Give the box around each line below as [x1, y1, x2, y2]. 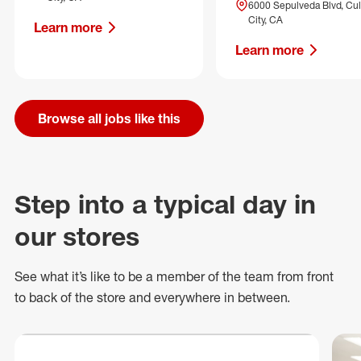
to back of [15, 289, 75, 305]
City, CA [248, 14, 283, 26]
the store [75, 289, 126, 305]
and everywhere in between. [126, 289, 290, 305]
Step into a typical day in [15, 189, 316, 220]
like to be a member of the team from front [87, 268, 334, 284]
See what [15, 268, 72, 284]
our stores [15, 221, 139, 252]
